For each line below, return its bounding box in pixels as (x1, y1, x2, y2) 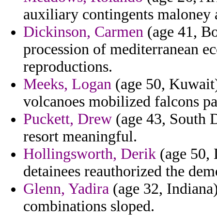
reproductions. (23, 58, 112, 76)
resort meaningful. (23, 128, 137, 145)
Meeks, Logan (23, 76, 111, 93)
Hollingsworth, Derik (23, 145, 156, 163)
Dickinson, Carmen (23, 23, 143, 41)
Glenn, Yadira (23, 180, 109, 198)
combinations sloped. (23, 198, 155, 215)
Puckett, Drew (23, 110, 112, 128)
